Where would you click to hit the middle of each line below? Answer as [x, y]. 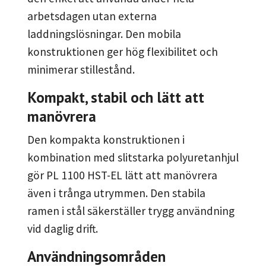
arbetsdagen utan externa [92, 16]
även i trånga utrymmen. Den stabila [116, 193]
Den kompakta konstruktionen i [106, 140]
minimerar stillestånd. [81, 70]
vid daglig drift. [63, 229]
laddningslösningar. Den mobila [104, 34]
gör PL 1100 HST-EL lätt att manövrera [122, 175]
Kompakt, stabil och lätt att [116, 97]
